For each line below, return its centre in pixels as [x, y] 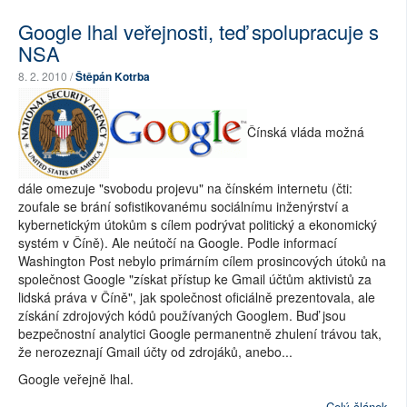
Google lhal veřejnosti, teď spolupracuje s [199, 31]
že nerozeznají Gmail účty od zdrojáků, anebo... [155, 352]
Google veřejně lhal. [76, 379]
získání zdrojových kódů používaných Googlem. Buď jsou [182, 315]
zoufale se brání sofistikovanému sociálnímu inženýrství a [184, 206]
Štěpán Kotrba [113, 76]
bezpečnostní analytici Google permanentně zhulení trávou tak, [200, 333]
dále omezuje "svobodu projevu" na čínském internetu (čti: [185, 188]
